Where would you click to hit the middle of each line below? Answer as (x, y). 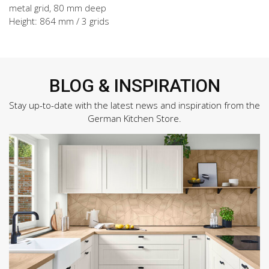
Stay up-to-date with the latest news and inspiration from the (134, 105)
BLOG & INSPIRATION (134, 85)
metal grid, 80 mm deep (58, 8)
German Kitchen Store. (134, 118)
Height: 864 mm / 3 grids (59, 21)
